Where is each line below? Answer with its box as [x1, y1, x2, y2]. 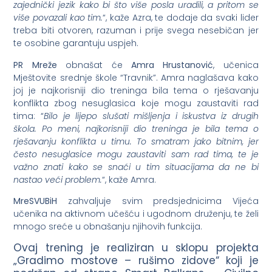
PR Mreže [13, 58, 57, 71]
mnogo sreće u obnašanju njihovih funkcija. [13, 220, 203, 233]
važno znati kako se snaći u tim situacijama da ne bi [13, 160, 259, 173]
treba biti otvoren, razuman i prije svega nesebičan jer [13, 24, 259, 37]
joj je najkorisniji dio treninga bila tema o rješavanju [13, 84, 259, 97]
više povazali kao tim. [13, 12, 103, 24]
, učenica [213, 58, 259, 71]
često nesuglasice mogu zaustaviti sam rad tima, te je [13, 148, 259, 160]
